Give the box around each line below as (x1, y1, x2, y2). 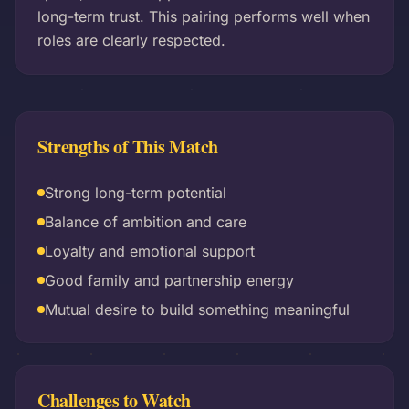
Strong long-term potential (45, 184, 226, 202)
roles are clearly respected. (37, 31, 225, 49)
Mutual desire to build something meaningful (45, 300, 350, 319)
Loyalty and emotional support (45, 242, 255, 260)
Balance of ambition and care (45, 213, 246, 231)
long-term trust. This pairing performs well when (37, 7, 370, 26)
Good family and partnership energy (45, 271, 294, 289)
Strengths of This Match (37, 133, 218, 160)
